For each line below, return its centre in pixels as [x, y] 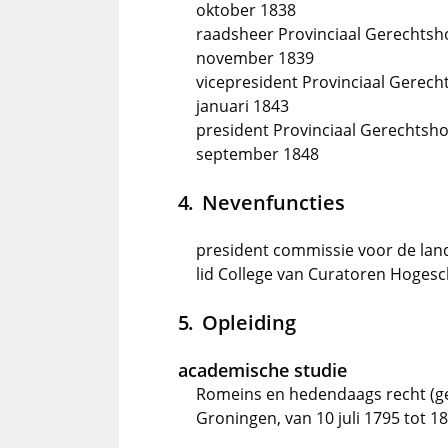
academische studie [262, 370]
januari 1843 [242, 106]
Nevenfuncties [273, 202]
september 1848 [257, 154]
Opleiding [248, 322]
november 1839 [255, 58]
